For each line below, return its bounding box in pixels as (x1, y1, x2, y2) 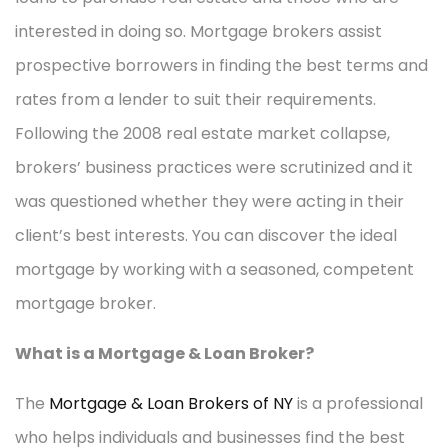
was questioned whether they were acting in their (15, 189, 404, 213)
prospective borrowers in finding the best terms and (15, 53, 428, 77)
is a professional (293, 391, 423, 415)
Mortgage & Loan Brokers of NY (49, 391, 293, 415)
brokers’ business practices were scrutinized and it (15, 155, 413, 179)
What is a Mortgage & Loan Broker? (15, 341, 314, 365)
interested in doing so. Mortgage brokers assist (15, 19, 382, 43)
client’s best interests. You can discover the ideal (15, 223, 397, 247)
